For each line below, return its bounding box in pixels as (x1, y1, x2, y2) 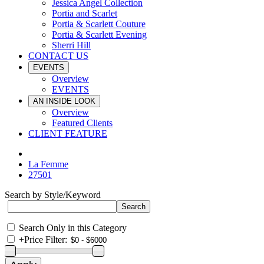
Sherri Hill (52, 40, 91, 50)
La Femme (28, 159, 68, 169)
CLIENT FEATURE (28, 128, 107, 138)
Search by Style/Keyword (5, 190, 101, 200)
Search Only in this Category (19, 223, 127, 233)
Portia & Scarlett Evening (52, 29, 147, 39)
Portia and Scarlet (52, 8, 117, 18)
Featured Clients (52, 118, 113, 128)
